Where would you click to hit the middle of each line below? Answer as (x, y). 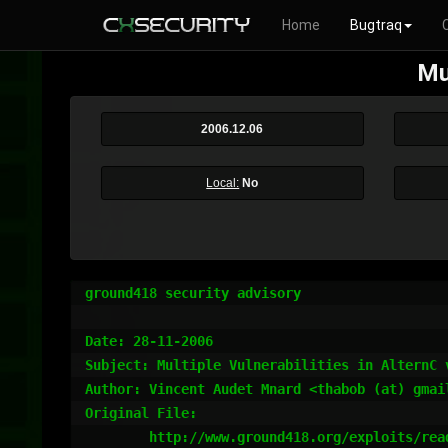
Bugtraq (376, 25)
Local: (223, 183)
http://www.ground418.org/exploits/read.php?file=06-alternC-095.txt (117, 437)
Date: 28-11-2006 (149, 341)
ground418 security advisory (193, 293)
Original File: (141, 413)
